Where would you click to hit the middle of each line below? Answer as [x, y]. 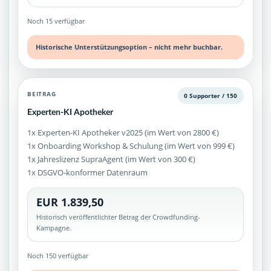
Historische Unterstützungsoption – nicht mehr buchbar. [129, 47]
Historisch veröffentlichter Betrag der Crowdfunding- [119, 217]
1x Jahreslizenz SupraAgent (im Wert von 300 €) [112, 159]
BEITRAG [42, 94]
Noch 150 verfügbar [58, 256]
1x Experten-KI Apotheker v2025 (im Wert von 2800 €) [123, 132]
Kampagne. [54, 228]
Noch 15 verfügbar [56, 21]
